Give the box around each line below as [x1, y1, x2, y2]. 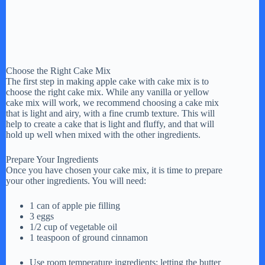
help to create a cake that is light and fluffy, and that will [6, 119, 214, 130]
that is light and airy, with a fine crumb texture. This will [6, 108, 215, 119]
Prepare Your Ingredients [6, 154, 98, 165]
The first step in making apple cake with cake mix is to [6, 76, 209, 87]
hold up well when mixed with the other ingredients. [6, 130, 201, 140]
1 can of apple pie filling [30, 201, 120, 211]
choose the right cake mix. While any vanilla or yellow [6, 87, 209, 98]
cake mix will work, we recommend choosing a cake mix [6, 98, 219, 108]
